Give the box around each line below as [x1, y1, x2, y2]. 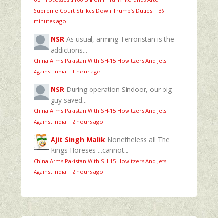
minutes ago [34, 17, 66, 25]
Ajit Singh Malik [51, 134, 105, 144]
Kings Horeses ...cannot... [51, 145, 128, 155]
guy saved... [51, 95, 87, 105]
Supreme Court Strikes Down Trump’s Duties [34, 6, 154, 14]
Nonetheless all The [107, 134, 170, 144]
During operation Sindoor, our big [66, 84, 172, 94]
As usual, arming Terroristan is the [66, 34, 174, 44]
